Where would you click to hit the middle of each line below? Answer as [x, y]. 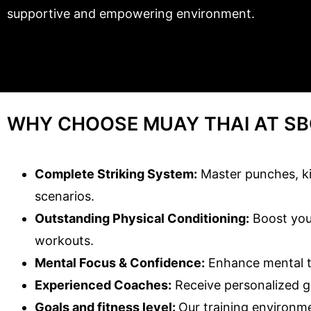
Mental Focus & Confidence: [120, 262]
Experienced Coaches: [103, 285]
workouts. [64, 240]
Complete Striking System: [116, 174]
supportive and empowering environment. [131, 13]
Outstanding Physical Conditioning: [142, 218]
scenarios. [65, 196]
